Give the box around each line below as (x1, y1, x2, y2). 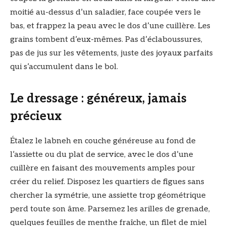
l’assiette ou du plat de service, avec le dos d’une (10, 150, 193, 160)
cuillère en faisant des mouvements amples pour (10, 163, 195, 174)
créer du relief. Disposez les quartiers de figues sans (10, 177, 204, 187)
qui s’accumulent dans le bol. (10, 62, 118, 72)
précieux (10, 109, 62, 124)
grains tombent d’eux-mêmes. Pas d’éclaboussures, (10, 35, 202, 45)
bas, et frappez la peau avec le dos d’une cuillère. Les (10, 21, 210, 31)
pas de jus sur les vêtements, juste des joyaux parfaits (10, 48, 213, 59)
